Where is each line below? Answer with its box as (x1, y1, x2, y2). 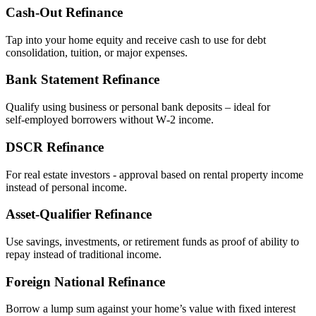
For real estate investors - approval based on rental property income (6, 168, 303, 181)
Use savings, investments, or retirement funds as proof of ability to (6, 236, 299, 248)
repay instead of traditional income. (6, 248, 162, 261)
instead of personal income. (6, 181, 127, 193)
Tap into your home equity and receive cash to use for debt (6, 33, 266, 46)
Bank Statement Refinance (6, 72, 159, 87)
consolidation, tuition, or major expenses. (6, 46, 188, 59)
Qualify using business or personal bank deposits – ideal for (6, 101, 270, 114)
